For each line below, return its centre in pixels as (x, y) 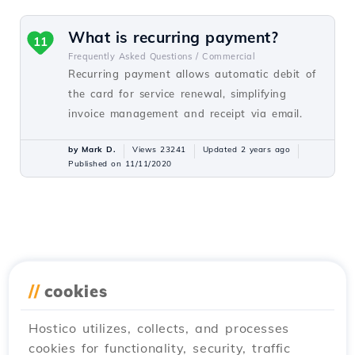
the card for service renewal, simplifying (177, 94)
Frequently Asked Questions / (133, 56)
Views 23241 (159, 149)
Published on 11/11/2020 (120, 164)
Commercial (229, 56)
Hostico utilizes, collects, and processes (159, 328)
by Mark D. (92, 149)
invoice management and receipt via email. (185, 113)
